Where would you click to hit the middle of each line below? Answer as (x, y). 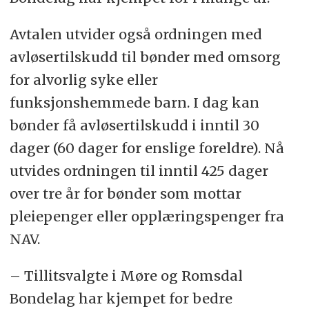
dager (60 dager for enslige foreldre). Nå (147, 148)
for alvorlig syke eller (83, 79)
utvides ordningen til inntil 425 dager (139, 170)
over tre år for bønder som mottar (125, 193)
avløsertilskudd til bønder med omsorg (145, 57)
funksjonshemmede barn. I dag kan (134, 102)
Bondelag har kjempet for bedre (121, 298)
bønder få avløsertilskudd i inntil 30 (134, 125)
